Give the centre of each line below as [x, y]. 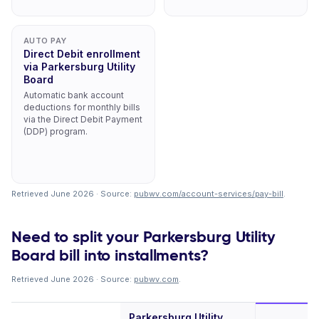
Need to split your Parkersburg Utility [143, 237]
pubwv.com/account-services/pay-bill [209, 194]
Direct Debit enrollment [82, 54]
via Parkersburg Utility [79, 67]
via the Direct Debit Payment [83, 119]
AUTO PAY [45, 41]
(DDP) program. [56, 131]
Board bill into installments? [110, 255]
